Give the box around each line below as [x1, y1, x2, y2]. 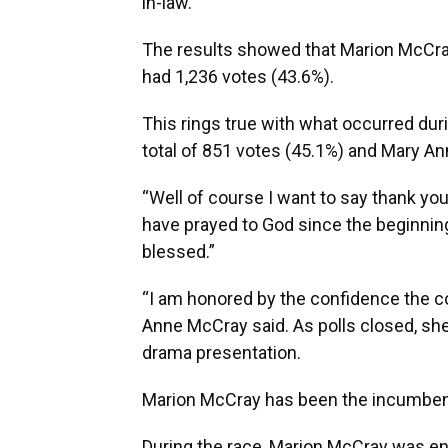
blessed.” [142, 240, 215, 262]
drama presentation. [142, 341, 301, 363]
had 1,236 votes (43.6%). [142, 65, 334, 87]
